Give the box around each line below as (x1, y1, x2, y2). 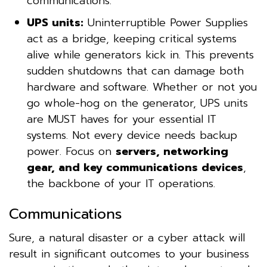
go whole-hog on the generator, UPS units (27, 94, 248, 111)
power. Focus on (27, 142, 116, 160)
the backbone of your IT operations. (27, 175, 215, 192)
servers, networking (116, 142, 228, 160)
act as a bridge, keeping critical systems (27, 30, 237, 47)
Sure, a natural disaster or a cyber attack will (9, 229, 245, 246)
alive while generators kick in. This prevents (27, 46, 254, 63)
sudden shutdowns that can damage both (27, 62, 244, 79)
